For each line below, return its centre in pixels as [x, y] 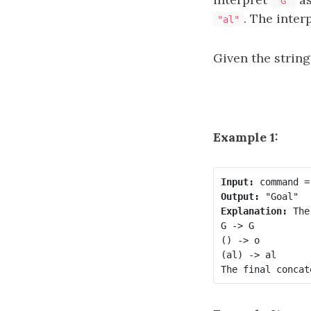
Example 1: [246, 137]
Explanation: [254, 211]
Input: [237, 182]
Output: [240, 196]
